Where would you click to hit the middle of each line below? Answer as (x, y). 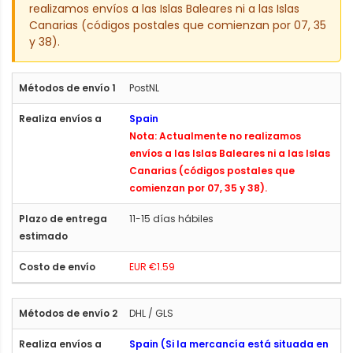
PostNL (144, 87)
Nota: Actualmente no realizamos (215, 136)
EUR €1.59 (152, 266)
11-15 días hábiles (171, 218)
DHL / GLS (151, 313)
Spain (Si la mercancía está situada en (229, 344)
